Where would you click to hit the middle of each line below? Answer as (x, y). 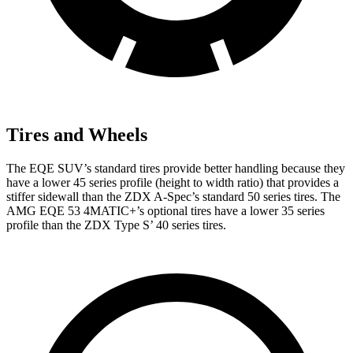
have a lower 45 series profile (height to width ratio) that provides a (173, 182)
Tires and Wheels (77, 134)
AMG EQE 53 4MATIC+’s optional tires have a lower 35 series (165, 210)
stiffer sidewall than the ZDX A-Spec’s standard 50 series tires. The (173, 196)
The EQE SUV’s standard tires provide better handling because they (176, 168)
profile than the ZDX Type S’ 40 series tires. (116, 225)
